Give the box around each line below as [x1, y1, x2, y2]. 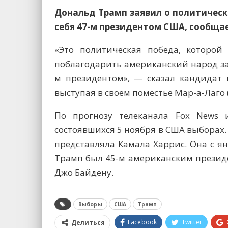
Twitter [182, 218, 202, 227]
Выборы [78, 201, 102, 208]
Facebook [128, 218, 157, 227]
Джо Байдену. [54, 166, 113, 179]
